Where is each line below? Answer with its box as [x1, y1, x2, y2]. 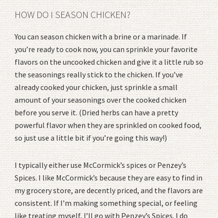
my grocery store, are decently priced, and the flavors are [15, 185, 203, 195]
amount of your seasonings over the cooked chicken [15, 94, 186, 105]
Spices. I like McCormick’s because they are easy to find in [15, 172, 202, 182]
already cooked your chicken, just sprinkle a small [15, 82, 178, 92]
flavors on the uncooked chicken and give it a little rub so [15, 56, 203, 67]
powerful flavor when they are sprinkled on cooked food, [15, 120, 201, 130]
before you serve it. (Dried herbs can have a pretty [15, 107, 178, 117]
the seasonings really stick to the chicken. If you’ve [15, 69, 183, 79]
